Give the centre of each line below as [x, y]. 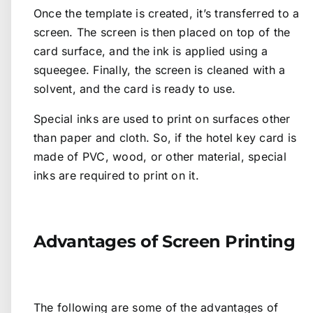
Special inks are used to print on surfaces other [162, 119]
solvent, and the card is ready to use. [135, 89]
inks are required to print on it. [116, 176]
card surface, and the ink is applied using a [151, 51]
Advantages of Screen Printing [165, 242]
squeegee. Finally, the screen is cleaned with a [160, 70]
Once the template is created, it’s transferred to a [167, 14]
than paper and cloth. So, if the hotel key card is [165, 138]
